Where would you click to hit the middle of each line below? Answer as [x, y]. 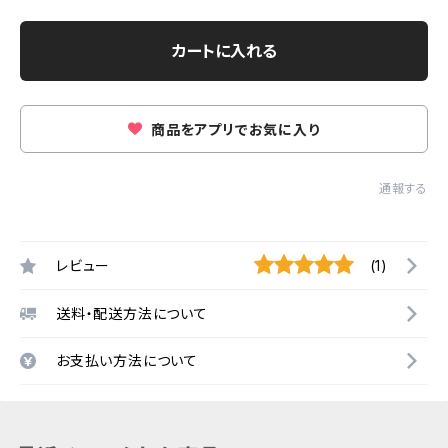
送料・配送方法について [132, 313]
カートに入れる [224, 51]
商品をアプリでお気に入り [233, 129]
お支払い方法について [127, 360]
